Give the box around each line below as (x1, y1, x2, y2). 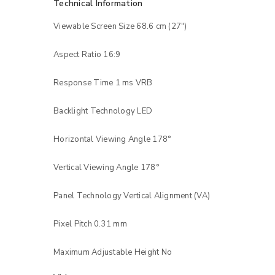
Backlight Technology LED (53, 105, 152, 117)
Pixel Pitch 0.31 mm (53, 218, 127, 230)
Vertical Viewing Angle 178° (53, 161, 159, 173)
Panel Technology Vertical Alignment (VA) (53, 190, 210, 201)
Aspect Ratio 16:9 (53, 48, 121, 60)
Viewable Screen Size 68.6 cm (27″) (53, 20, 187, 32)
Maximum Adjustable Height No (53, 246, 172, 258)
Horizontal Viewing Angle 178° (53, 133, 171, 145)
